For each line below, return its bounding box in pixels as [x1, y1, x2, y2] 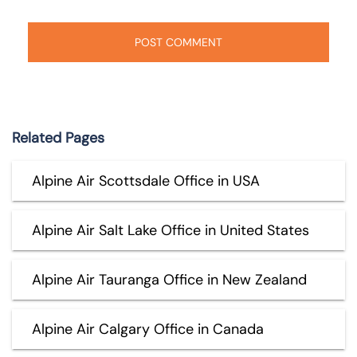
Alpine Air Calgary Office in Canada [32, 319, 264, 339]
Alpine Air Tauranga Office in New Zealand [32, 269, 307, 289]
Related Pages [12, 127, 104, 147]
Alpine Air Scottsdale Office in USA [32, 171, 260, 190]
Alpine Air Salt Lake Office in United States [32, 220, 309, 240]
